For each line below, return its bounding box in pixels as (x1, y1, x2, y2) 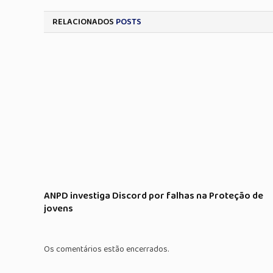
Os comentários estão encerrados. (44, 243, 169, 257)
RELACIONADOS (52, 15, 116, 29)
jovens (44, 201, 73, 217)
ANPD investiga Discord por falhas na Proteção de (44, 188, 263, 204)
